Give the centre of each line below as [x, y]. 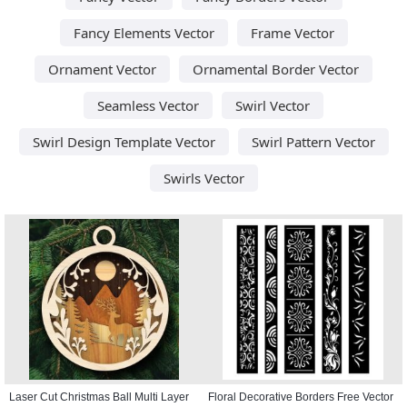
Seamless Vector [148, 105]
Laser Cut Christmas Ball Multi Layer [99, 397]
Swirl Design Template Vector [124, 141]
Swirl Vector [273, 105]
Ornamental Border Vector [276, 69]
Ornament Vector [102, 69]
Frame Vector [292, 32]
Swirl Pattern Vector [313, 141]
